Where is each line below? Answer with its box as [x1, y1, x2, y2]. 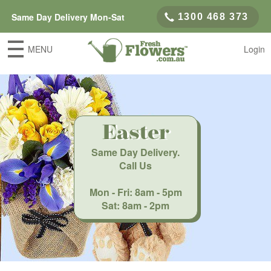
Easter [102, 123, 169, 145]
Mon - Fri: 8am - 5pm [89, 185, 182, 199]
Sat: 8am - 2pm [102, 198, 169, 212]
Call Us [119, 158, 152, 172]
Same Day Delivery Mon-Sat [11, 11, 125, 23]
